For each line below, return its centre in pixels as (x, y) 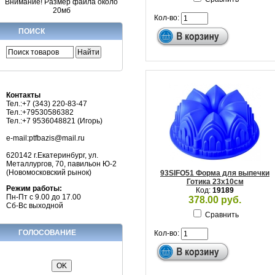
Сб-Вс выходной (35, 205)
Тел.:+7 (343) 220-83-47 (47, 103)
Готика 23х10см (215, 182)
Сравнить (222, 215)
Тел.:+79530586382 (40, 112)
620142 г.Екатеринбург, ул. (52, 155)
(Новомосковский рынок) (49, 172)
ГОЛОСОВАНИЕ (47, 232)
